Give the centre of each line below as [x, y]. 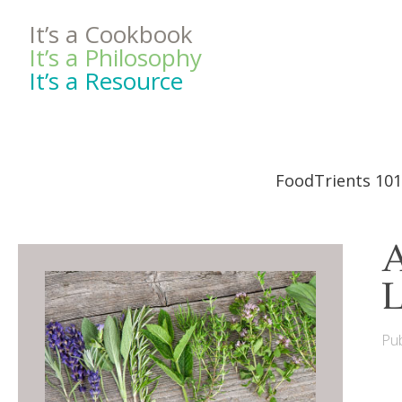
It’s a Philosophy [115, 57]
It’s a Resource [106, 81]
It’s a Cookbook [111, 34]
